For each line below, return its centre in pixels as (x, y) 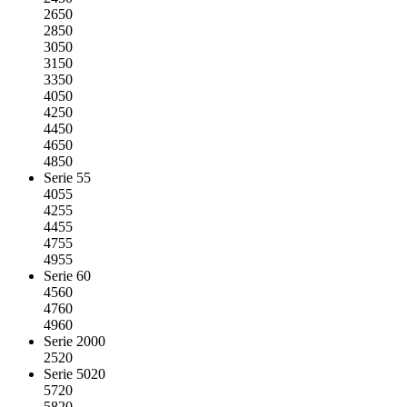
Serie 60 (67, 276)
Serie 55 (67, 178)
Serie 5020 (74, 374)
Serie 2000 (74, 342)
